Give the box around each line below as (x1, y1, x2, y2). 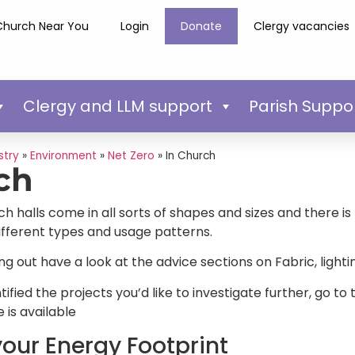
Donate (181, 18, 223, 34)
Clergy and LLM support (22, 94, 212, 117)
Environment (29, 147, 97, 163)
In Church (165, 147, 216, 163)
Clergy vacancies (254, 18, 350, 34)
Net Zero (107, 147, 155, 163)
